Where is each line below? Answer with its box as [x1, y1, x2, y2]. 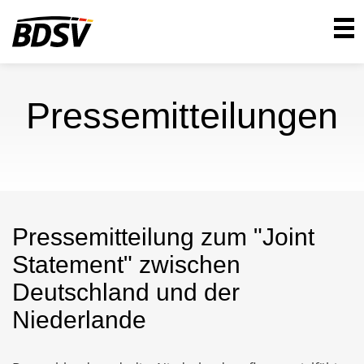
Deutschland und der [12, 279, 240, 306]
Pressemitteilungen [26, 95, 338, 137]
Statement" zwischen [12, 251, 240, 279]
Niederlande [12, 306, 146, 334]
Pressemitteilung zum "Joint [12, 223, 314, 251]
